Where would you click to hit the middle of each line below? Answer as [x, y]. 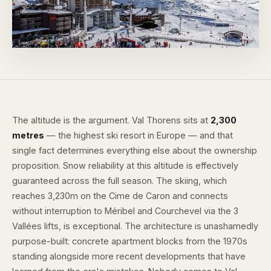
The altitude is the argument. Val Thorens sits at [111, 120]
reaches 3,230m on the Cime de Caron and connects [120, 196]
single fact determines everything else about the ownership [135, 150]
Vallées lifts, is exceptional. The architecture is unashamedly [135, 226]
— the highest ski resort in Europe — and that [139, 135]
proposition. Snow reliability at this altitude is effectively [125, 165]
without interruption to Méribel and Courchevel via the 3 [125, 211]
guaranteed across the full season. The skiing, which [119, 181]
